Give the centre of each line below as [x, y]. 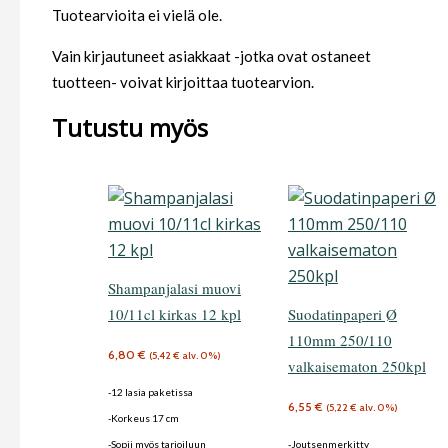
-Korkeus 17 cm [143, 417]
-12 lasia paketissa [150, 391]
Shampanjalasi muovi [174, 288]
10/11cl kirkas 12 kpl [174, 314]
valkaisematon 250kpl [357, 366]
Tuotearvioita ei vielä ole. [137, 15]
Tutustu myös [130, 128]
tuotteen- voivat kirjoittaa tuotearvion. [183, 82]
